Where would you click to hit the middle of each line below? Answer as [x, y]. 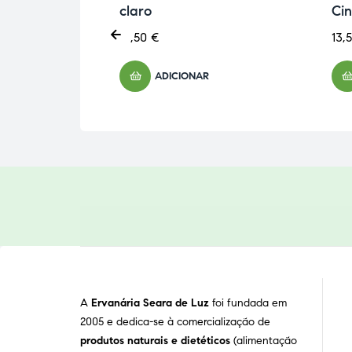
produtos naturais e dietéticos [155, 341]
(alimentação [264, 341]
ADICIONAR [182, 77]
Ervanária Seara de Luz [152, 303]
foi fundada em [249, 303]
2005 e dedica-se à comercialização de [175, 322]
